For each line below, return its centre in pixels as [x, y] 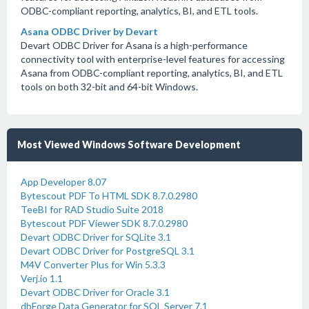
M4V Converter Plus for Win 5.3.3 [93, 265]
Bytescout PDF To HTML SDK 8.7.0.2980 [109, 196]
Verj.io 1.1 [42, 278]
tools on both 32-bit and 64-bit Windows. [109, 87]
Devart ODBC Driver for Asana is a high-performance [134, 45]
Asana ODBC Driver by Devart [89, 31]
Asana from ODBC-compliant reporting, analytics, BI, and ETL [152, 73]
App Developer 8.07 [63, 182]
